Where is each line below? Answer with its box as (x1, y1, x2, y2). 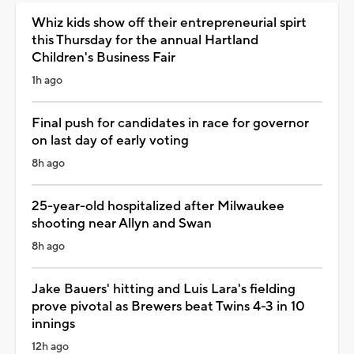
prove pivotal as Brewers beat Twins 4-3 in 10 (32, 297, 305, 315)
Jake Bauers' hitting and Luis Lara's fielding (32, 280, 296, 298)
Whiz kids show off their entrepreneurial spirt (32, 13, 307, 32)
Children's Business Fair (32, 48, 175, 66)
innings (32, 314, 75, 333)
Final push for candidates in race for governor (32, 114, 309, 132)
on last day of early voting (32, 131, 189, 149)
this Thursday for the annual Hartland (32, 31, 258, 49)
